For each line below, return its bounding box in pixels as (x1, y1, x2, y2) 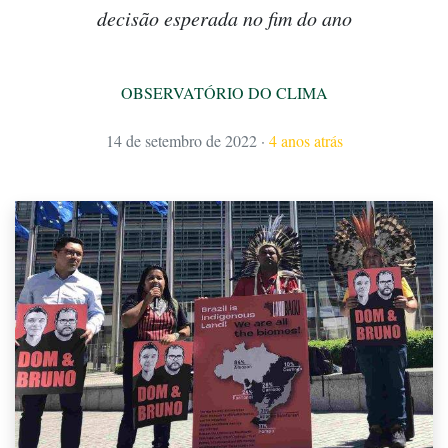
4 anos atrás (268, 130, 343, 152)
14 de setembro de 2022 (105, 130, 257, 152)
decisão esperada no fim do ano (96, 5, 352, 32)
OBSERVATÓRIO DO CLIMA (120, 82, 328, 104)
